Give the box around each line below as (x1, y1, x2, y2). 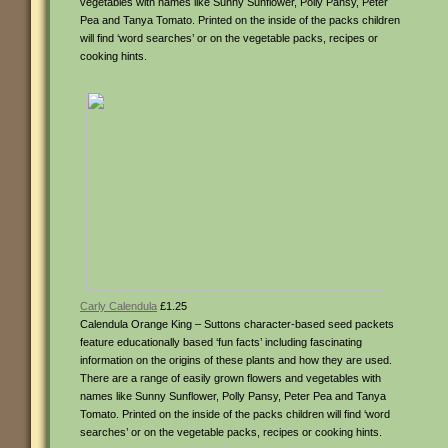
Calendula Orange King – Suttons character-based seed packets (80, 318, 394, 330)
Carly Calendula (80, 300, 157, 312)
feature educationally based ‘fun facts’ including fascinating (80, 336, 362, 348)
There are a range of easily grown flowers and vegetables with (80, 372, 381, 384)
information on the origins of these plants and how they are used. (80, 354, 392, 366)
